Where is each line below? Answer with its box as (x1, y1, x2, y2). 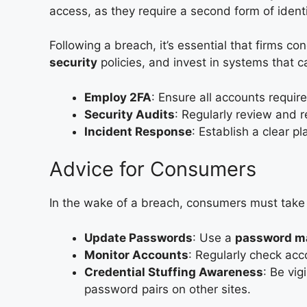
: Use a (193, 230, 235, 245)
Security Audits (84, 107, 175, 121)
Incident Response (84, 124, 192, 138)
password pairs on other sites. (84, 282, 251, 296)
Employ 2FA (84, 90, 151, 104)
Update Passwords (84, 230, 193, 245)
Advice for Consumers (49, 157, 256, 181)
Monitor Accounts (84, 247, 188, 262)
